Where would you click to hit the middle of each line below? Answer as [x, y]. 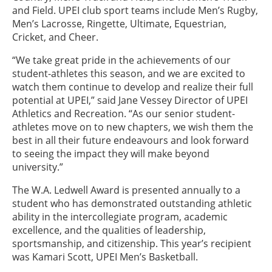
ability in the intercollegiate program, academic [120, 217]
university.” [38, 167]
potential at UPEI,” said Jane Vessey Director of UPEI [130, 100]
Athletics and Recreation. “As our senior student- [124, 114]
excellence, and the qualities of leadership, [109, 230]
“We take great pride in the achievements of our [121, 60]
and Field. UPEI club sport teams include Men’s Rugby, [135, 10]
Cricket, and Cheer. [55, 37]
